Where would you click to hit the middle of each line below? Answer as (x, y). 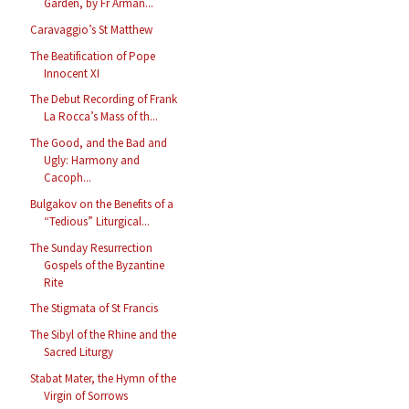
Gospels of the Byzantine (105, 265)
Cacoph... (68, 178)
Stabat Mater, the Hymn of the (104, 378)
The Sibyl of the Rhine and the (104, 335)
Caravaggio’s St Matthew (92, 29)
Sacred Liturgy (79, 352)
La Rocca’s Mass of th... (101, 117)
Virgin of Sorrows (86, 395)
